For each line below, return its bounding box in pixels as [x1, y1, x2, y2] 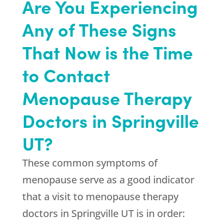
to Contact [22, 62, 110, 88]
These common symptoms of [22, 156, 158, 170]
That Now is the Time [22, 39, 193, 65]
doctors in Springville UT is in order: [22, 207, 185, 221]
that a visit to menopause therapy [22, 190, 178, 204]
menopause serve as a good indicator [22, 173, 194, 187]
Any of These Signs [22, 16, 176, 42]
